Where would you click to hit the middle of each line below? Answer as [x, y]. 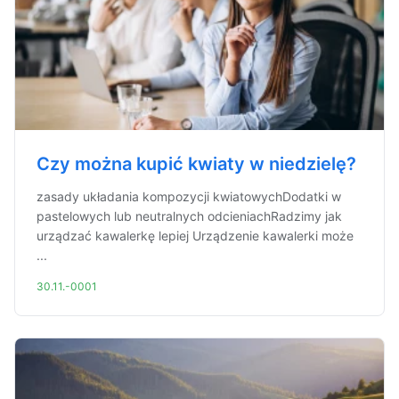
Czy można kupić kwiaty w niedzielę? [196, 164]
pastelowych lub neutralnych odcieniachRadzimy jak [189, 216]
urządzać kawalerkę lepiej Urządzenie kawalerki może [195, 236]
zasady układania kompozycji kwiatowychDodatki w [189, 196]
